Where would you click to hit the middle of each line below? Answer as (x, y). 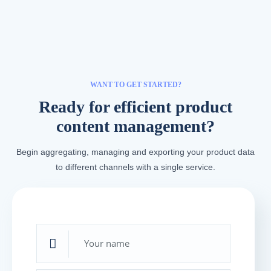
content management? (135, 126)
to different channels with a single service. (135, 167)
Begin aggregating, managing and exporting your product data (135, 152)
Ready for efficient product (135, 107)
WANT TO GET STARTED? (135, 85)
